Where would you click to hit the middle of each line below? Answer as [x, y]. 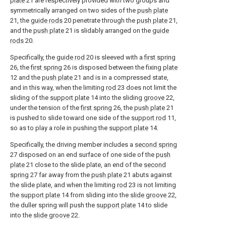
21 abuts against [147, 175]
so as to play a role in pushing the [60, 128]
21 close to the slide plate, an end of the [84, 165]
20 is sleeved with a [115, 57]
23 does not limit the [146, 88]
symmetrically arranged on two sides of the [74, 10]
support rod [149, 118]
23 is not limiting [152, 185]
